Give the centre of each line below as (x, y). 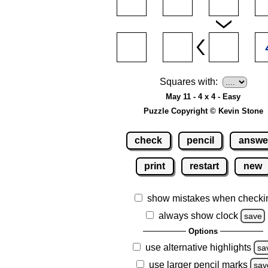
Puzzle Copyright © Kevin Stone (203, 111)
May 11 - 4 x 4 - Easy (203, 97)
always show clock (198, 215)
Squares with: (188, 82)
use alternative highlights (198, 247)
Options (203, 231)
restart (204, 166)
